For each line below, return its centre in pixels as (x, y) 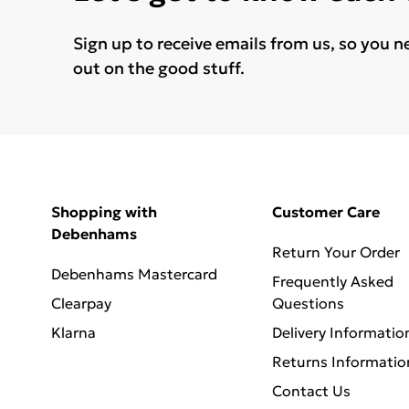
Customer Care (325, 211)
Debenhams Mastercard (134, 273)
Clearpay (81, 303)
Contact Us (311, 390)
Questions (308, 303)
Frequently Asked (332, 281)
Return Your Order (336, 252)
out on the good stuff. (159, 68)
